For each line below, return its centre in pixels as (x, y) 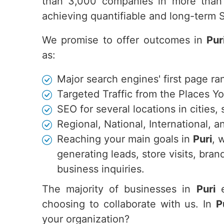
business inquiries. (101, 169)
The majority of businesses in (119, 189)
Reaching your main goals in (125, 139)
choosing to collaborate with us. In (129, 204)
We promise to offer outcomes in (124, 40)
